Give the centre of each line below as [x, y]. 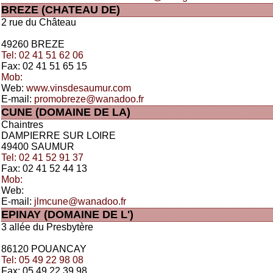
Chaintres [22, 125]
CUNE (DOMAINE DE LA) [66, 112]
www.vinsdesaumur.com [79, 88]
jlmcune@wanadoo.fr [80, 201]
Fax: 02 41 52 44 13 [44, 168]
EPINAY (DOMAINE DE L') [67, 214]
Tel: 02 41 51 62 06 [42, 55]
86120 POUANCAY [44, 249]
